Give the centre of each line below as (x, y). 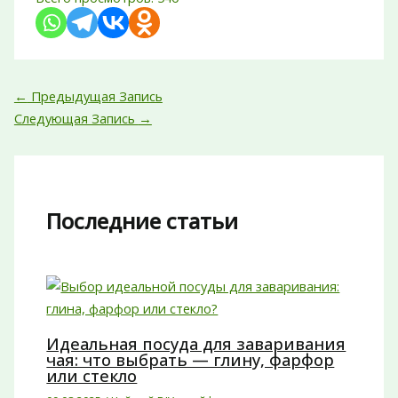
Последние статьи (143, 222)
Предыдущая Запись (95, 96)
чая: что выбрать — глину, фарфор (191, 360)
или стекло (92, 376)
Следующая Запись (76, 118)
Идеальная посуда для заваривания (196, 344)
